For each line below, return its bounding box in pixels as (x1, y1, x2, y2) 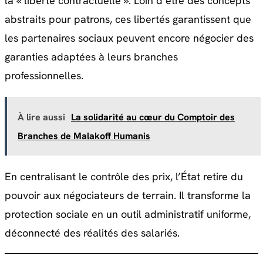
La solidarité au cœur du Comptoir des (71, 111, 235, 124)
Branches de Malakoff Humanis (18, 130, 150, 143)
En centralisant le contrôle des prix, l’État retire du (5, 170, 243, 184)
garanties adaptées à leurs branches (5, 50, 178, 64)
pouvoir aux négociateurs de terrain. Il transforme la (5, 188, 251, 203)
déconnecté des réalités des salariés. (5, 226, 180, 240)
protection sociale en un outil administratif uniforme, (5, 207, 251, 221)
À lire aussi (18, 111, 65, 124)
